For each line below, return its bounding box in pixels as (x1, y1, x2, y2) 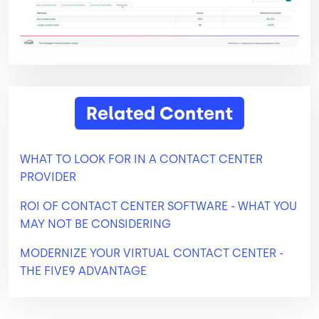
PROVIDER (20, 169, 76, 184)
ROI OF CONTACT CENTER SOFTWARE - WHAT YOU (20, 199, 297, 213)
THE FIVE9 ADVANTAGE (20, 263, 147, 278)
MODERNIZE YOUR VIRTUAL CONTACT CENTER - (20, 246, 283, 260)
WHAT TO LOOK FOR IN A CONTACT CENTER (20, 152, 263, 166)
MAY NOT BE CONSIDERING (20, 216, 171, 231)
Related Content (86, 102, 233, 124)
